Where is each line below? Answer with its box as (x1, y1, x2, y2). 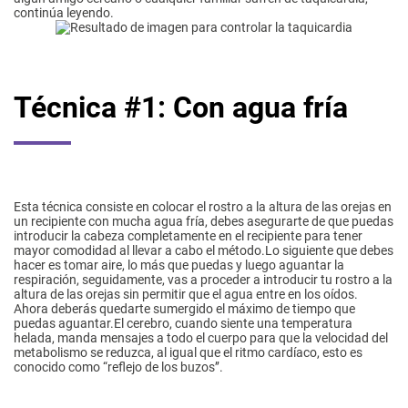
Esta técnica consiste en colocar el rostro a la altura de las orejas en (14, 199, 392, 215)
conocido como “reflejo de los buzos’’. (14, 360, 223, 375)
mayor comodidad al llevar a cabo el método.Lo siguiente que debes (14, 243, 393, 259)
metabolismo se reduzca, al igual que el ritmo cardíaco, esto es (14, 345, 362, 361)
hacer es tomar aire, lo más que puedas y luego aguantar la (14, 258, 344, 273)
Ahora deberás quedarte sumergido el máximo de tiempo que (14, 301, 355, 317)
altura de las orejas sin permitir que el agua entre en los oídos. (14, 287, 358, 302)
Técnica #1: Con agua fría (14, 90, 348, 126)
